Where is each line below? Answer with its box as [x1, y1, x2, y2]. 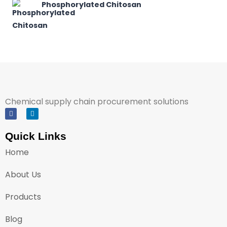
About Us [5, 169, 41, 181]
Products [5, 191, 41, 203]
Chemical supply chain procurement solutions [5, 95, 188, 107]
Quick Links [5, 130, 66, 142]
